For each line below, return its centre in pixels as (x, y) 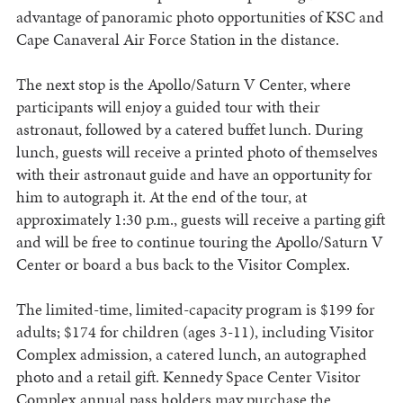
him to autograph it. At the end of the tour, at (161, 197)
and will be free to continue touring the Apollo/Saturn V (199, 242)
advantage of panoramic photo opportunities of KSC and (200, 17)
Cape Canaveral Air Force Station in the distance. (177, 40)
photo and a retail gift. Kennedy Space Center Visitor (188, 377)
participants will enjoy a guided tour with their (168, 107)
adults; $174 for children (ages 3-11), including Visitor (195, 332)
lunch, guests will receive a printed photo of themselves (197, 152)
